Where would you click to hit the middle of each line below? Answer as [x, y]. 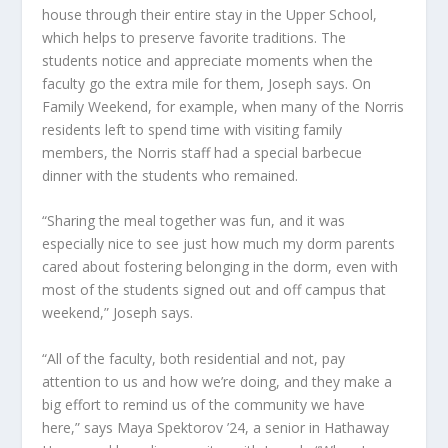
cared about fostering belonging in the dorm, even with [220, 267]
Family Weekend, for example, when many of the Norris [223, 106]
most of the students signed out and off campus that [214, 290]
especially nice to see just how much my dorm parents [219, 244]
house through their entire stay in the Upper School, [210, 14]
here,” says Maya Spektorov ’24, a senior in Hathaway [216, 427]
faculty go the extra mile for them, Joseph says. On [207, 83]
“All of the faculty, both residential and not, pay [194, 358]
